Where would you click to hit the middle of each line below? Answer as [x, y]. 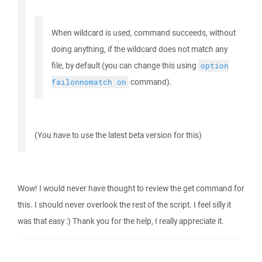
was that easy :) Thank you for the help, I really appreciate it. [121, 221]
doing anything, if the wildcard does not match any [139, 49]
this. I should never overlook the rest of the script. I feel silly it [124, 205]
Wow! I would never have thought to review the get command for [131, 188]
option [215, 66]
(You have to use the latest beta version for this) [118, 135]
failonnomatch [82, 82]
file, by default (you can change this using [125, 65]
